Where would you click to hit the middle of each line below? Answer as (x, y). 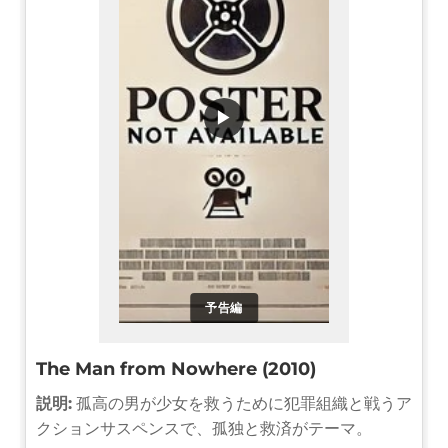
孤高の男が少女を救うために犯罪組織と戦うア (242, 403)
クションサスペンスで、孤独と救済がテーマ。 (204, 428)
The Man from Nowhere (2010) (176, 368)
